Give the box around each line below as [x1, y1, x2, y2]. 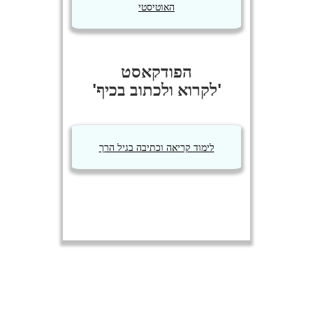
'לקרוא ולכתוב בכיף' [92, 78, 221, 101]
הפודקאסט [121, 59, 193, 83]
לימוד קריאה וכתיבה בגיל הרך [99, 140, 214, 154]
